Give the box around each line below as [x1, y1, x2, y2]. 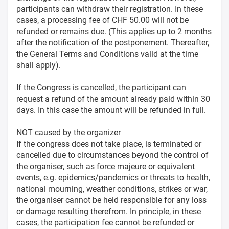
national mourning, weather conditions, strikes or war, [16, 184, 208, 194]
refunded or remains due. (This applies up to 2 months [16, 26, 212, 36]
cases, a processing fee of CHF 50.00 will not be [16, 15, 189, 25]
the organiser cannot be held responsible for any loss [16, 195, 207, 205]
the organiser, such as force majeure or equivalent [16, 161, 195, 171]
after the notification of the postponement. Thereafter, [16, 37, 209, 48]
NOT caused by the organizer [16, 127, 121, 138]
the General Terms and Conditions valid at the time [16, 49, 198, 59]
